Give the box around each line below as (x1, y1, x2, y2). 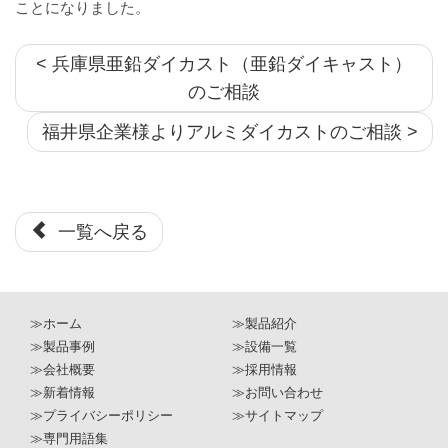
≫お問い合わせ (231, 385, 323, 400)
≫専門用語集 (30, 431, 108, 446)
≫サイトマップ (231, 408, 323, 423)
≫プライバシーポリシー (30, 408, 173, 423)
